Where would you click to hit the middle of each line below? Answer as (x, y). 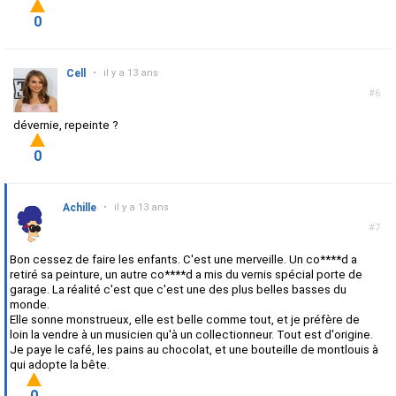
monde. (30, 305)
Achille (80, 208)
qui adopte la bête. (60, 365)
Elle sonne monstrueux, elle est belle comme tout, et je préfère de (185, 320)
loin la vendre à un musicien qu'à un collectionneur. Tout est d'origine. (191, 335)
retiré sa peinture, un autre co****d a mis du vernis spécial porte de (186, 275)
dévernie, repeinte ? (66, 126)
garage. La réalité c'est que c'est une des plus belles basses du (178, 290)
